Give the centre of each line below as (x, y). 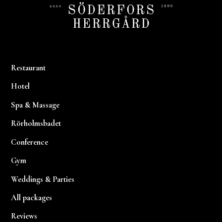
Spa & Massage (35, 105)
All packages (31, 198)
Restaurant (28, 68)
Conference (29, 142)
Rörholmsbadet (36, 124)
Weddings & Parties (42, 179)
